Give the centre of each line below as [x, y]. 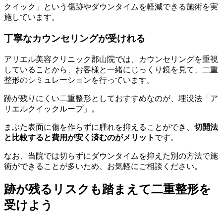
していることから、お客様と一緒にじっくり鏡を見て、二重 [111, 69]
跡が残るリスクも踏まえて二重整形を [108, 190]
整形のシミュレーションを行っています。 [79, 80]
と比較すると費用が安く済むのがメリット [79, 137]
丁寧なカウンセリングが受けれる [75, 38]
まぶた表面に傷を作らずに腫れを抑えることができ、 [99, 127]
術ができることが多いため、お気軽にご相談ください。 [103, 166]
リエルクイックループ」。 [52, 109]
